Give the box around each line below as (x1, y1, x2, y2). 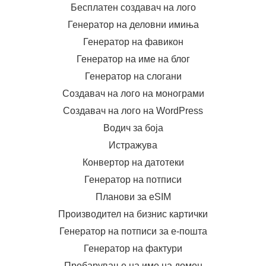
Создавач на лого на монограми (62, 88, 204, 99)
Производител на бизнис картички (58, 209, 208, 219)
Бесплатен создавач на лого (70, 2, 196, 12)
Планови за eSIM (95, 192, 171, 202)
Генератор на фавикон (83, 37, 183, 47)
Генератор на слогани (84, 71, 182, 81)
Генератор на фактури (84, 243, 182, 254)
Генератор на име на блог (76, 54, 190, 64)
